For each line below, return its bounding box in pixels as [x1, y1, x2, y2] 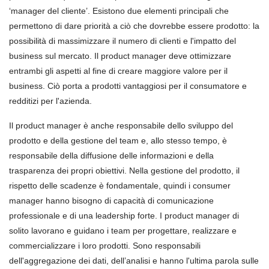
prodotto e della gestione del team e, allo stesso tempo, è [9, 136, 227, 145]
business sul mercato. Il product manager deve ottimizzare [9, 51, 231, 61]
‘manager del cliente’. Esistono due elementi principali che [9, 6, 229, 16]
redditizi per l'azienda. [9, 96, 92, 106]
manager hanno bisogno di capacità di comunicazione [9, 196, 214, 205]
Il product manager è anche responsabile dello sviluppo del [9, 121, 233, 130]
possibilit [9, 36, 41, 46]
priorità [82, 21, 113, 31]
